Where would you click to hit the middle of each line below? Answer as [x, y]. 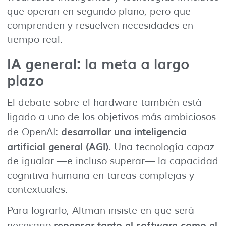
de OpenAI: [34, 132]
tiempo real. [35, 40]
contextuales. [37, 189]
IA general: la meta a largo [98, 63]
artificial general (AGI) [58, 146]
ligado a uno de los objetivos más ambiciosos [111, 117]
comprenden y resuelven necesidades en [100, 26]
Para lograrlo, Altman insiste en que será [101, 211]
